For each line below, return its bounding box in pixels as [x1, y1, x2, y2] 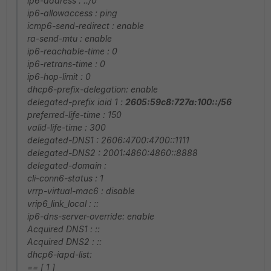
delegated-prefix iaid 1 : [27, 97, 125, 107]
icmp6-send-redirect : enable [27, 21, 144, 31]
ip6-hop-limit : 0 [27, 71, 91, 82]
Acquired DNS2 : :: [27, 237, 102, 247]
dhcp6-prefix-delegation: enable [27, 84, 158, 94]
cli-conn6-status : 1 [27, 173, 103, 183]
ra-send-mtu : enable [27, 33, 112, 44]
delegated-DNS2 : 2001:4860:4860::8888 [27, 148, 198, 158]
